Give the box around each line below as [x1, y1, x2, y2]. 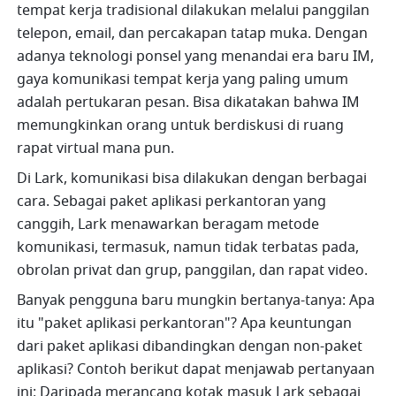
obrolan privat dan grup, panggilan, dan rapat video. [17, 260, 369, 282]
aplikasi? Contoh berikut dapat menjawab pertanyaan [17, 359, 376, 381]
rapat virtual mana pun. [17, 138, 175, 160]
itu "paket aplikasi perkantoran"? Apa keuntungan [17, 313, 353, 335]
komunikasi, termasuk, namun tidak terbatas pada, [17, 237, 360, 259]
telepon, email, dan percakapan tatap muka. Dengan [17, 23, 369, 45]
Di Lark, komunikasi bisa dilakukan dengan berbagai [17, 168, 368, 190]
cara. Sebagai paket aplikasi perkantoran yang [17, 191, 327, 213]
